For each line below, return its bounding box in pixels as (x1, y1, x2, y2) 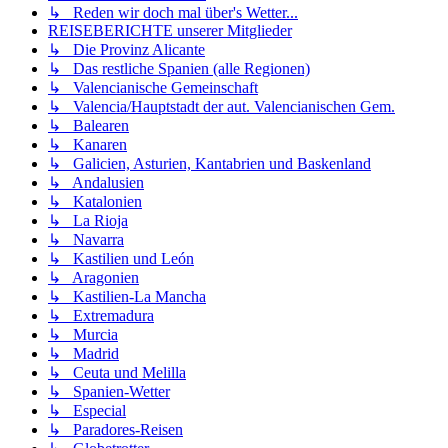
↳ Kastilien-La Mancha (48, 288, 206, 306)
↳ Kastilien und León (48, 250, 194, 268)
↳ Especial (48, 402, 126, 420)
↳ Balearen (48, 117, 129, 135)
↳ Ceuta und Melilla (48, 364, 186, 382)
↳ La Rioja (48, 212, 128, 230)
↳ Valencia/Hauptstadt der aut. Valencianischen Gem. (48, 98, 395, 116)
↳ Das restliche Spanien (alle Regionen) (48, 60, 310, 78)
